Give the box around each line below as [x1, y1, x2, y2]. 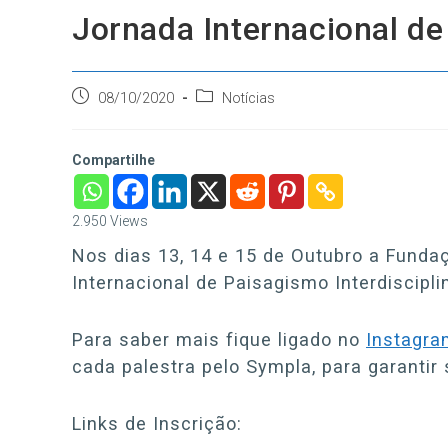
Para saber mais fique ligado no [72, 329, 366, 350]
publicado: [71, 109, 135, 125]
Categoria [195, 88, 257, 104]
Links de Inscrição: [72, 413, 242, 434]
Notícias [222, 90, 275, 107]
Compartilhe [72, 152, 155, 168]
